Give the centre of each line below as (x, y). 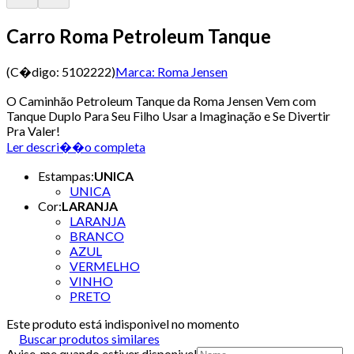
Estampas (64, 175)
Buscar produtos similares (89, 338)
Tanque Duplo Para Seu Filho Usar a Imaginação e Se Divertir (168, 115)
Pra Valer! (33, 130)
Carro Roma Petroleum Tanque (139, 36)
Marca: (135, 71)
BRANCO (97, 235)
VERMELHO (105, 265)
